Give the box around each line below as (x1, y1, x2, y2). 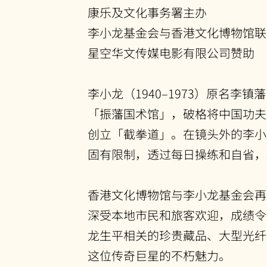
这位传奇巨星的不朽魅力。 (88, 247, 231, 264)
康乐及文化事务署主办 (88, 4, 207, 21)
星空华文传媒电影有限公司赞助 (88, 44, 255, 61)
